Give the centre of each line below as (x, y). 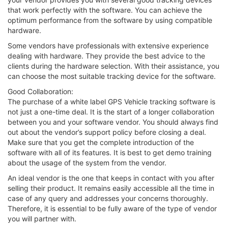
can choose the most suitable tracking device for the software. (112, 76)
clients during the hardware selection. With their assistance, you (113, 66)
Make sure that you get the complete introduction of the (101, 142)
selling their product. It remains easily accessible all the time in (111, 188)
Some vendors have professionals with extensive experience (108, 45)
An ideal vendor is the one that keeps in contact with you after (111, 178)
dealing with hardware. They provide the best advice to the (106, 55)
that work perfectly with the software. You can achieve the (105, 10)
